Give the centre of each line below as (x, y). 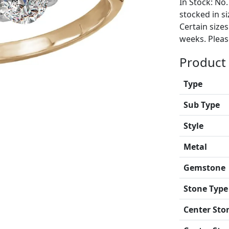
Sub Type (201, 105)
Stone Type (205, 189)
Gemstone (204, 168)
